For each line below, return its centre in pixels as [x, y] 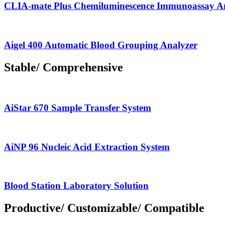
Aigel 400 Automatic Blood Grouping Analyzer [101, 45]
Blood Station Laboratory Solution [76, 186]
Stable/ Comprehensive [64, 67]
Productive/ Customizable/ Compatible [104, 208]
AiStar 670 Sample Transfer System [78, 108]
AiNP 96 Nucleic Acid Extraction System [87, 147]
